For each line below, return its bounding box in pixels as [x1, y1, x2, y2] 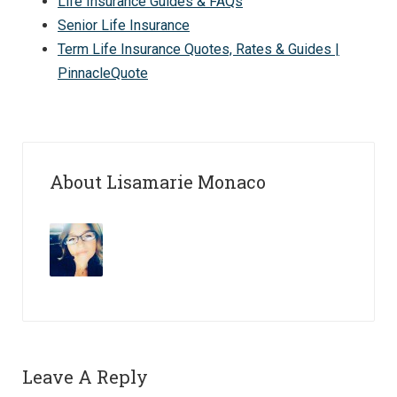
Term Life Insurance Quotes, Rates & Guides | [58, 41, 339, 58]
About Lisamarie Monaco [50, 170, 266, 194]
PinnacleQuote [58, 65, 148, 82]
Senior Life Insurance [58, 17, 190, 35]
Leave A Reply [22, 365, 148, 389]
